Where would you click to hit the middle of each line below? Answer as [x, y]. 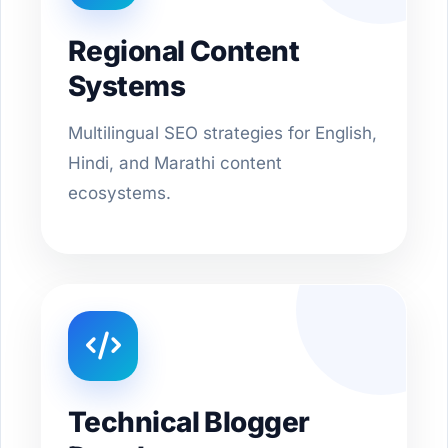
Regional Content [184, 50]
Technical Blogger [189, 422]
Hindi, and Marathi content [175, 162]
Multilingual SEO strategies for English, [222, 132]
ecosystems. [119, 192]
